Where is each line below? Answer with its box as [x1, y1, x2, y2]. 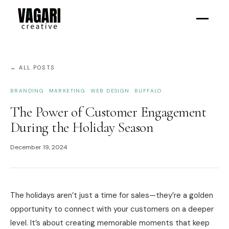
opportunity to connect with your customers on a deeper [10, 204, 214, 214]
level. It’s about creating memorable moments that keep [10, 218, 210, 228]
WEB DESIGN [90, 87, 130, 94]
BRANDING [10, 87, 44, 94]
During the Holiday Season [10, 119, 153, 136]
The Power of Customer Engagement [10, 103, 207, 121]
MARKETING [49, 87, 86, 94]
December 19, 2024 [10, 143, 67, 151]
